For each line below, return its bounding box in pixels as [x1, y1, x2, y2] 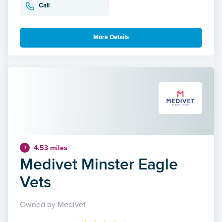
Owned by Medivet [20, 199, 86, 210]
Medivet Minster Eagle [20, 152, 178, 175]
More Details [93, 33, 129, 42]
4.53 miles [34, 143, 67, 152]
